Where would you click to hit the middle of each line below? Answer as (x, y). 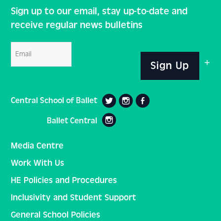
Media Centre (37, 146)
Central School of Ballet (54, 100)
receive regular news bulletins (77, 25)
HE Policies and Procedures (64, 180)
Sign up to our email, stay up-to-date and (99, 11)
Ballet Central (72, 120)
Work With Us (38, 163)
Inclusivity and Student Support (74, 197)
